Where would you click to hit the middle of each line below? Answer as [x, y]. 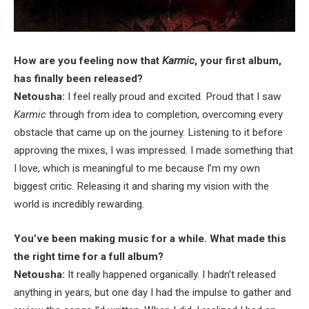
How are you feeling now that [88, 60]
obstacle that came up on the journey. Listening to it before [148, 132]
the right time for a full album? [89, 256]
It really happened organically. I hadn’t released [170, 274]
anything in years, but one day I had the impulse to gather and [152, 292]
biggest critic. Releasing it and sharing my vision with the [141, 186]
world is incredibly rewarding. [79, 204]
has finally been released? [78, 78]
